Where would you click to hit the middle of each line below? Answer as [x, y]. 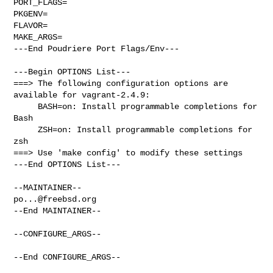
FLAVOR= [31, 25]
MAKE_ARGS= [38, 37]
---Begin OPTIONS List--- [72, 72]
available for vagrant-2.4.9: [82, 95]
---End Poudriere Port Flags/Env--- [97, 48]
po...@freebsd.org [55, 199]
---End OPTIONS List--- [67, 164]
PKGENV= [31, 14]
